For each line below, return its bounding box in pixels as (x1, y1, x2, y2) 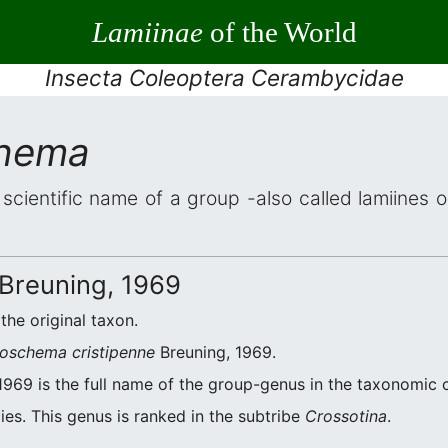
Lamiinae (91, 15, 203, 48)
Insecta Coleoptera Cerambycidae (44, 64, 404, 91)
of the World (202, 15, 357, 48)
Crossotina (305, 406, 387, 426)
